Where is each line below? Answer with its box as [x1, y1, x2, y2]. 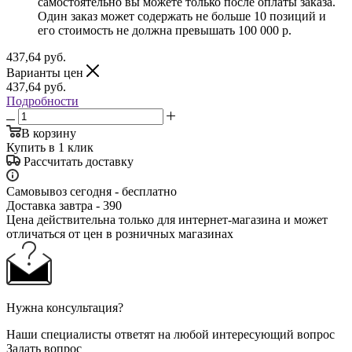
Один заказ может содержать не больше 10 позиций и [38, 9, 326, 23]
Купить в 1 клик [6, 140, 93, 154]
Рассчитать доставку [24, 154, 134, 168]
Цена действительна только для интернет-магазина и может [6, 212, 328, 226]
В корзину [21, 126, 76, 140]
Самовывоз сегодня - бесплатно [6, 184, 177, 198]
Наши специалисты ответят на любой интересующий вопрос [6, 327, 335, 341]
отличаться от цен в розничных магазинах [6, 226, 233, 240]
